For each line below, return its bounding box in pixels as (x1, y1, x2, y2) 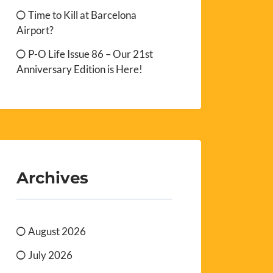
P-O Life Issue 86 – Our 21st (28, 47, 154, 60)
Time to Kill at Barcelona (28, 8, 137, 21)
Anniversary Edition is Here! (16, 62, 143, 76)
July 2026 (28, 249, 73, 262)
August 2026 (28, 225, 87, 238)
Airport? (16, 23, 54, 37)
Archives (16, 168, 89, 188)
